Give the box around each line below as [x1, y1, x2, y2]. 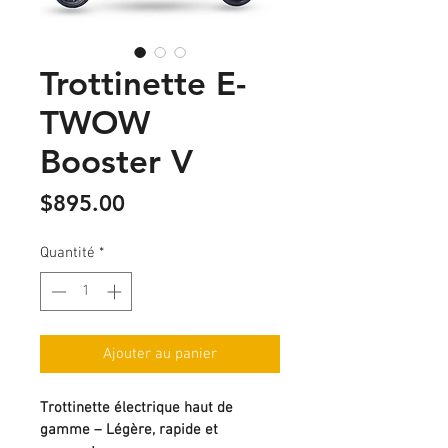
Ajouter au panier [103, 344, 217, 363]
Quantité [40, 244, 95, 262]
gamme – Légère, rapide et [40, 420, 222, 439]
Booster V [40, 141, 193, 181]
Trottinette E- [40, 63, 246, 103]
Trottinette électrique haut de [40, 398, 237, 417]
